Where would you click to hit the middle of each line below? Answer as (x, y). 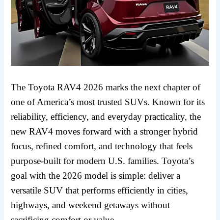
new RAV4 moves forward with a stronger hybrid (105, 132)
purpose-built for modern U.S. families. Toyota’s (103, 161)
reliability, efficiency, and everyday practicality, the (106, 117)
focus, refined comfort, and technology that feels (102, 146)
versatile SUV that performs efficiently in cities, (100, 191)
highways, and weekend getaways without (91, 205)
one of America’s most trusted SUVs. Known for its (108, 102)
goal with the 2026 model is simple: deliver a (96, 176)
